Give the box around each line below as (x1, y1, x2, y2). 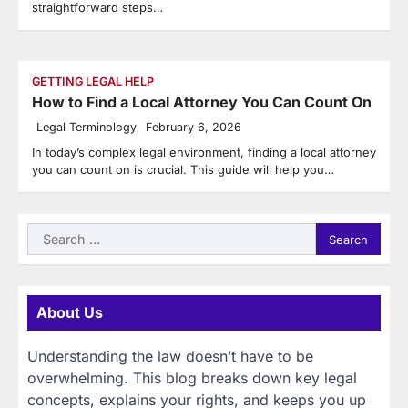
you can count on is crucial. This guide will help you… (32, 162, 334, 178)
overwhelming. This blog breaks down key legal (27, 369, 357, 388)
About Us (36, 303, 103, 322)
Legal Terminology (36, 120, 137, 135)
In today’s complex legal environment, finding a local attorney (32, 145, 376, 160)
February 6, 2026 (146, 120, 241, 135)
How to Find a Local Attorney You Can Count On (32, 93, 372, 112)
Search (26, 224, 74, 243)
